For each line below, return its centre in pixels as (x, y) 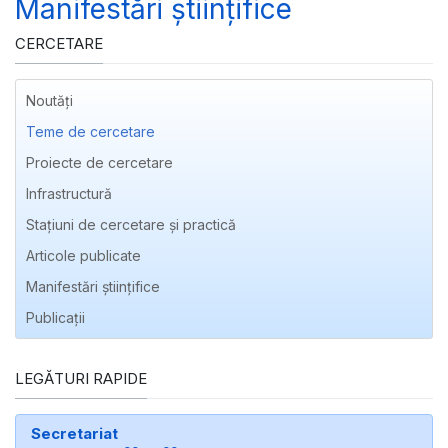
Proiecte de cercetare (99, 163)
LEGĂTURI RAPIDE (81, 379)
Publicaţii (55, 318)
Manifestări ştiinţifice (93, 287)
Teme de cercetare (90, 132)
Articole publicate (83, 256)
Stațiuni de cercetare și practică (131, 225)
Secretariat (74, 433)
